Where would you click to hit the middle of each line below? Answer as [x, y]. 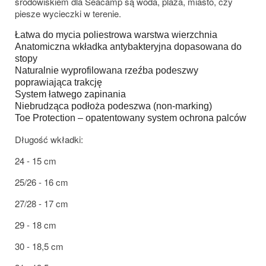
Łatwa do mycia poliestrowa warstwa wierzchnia [116, 34]
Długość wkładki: [49, 139]
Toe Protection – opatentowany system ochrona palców [131, 118]
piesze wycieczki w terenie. [68, 13]
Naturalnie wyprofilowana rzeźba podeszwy [107, 70]
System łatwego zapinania [70, 94]
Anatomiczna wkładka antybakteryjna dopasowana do [128, 46]
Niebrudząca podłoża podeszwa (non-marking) [113, 106]
